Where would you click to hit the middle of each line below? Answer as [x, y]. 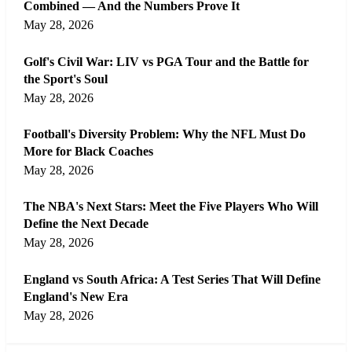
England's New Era [76, 296]
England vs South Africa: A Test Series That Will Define [172, 279]
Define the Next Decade [86, 224]
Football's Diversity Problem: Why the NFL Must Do [165, 134]
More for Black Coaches [89, 152]
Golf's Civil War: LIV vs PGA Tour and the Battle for [167, 61]
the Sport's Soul [66, 79]
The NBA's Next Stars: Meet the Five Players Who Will [171, 207]
